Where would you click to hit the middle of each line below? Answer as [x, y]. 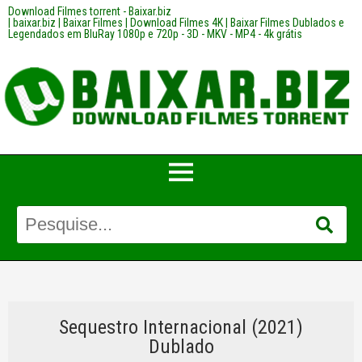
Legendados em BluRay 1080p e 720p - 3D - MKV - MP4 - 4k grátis [155, 34]
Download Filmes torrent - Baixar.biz [90, 11]
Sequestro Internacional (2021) [181, 327]
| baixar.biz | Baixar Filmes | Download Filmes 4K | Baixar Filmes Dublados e [176, 23]
